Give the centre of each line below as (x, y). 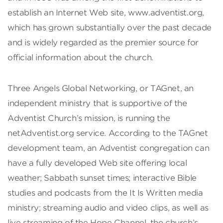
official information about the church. (80, 57)
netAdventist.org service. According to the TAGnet (108, 133)
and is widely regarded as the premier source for (103, 42)
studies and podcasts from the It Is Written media (105, 193)
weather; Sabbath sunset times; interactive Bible (102, 178)
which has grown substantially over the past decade (110, 27)
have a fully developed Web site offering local (97, 163)
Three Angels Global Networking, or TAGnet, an (101, 88)
